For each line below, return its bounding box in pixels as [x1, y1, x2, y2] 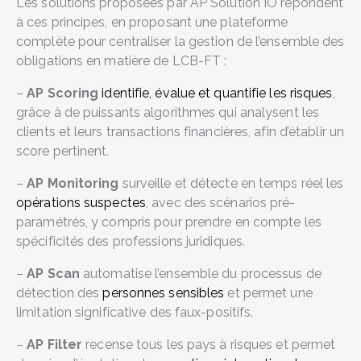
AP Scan [27, 266, 80, 281]
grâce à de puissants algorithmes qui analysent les [16, 105, 320, 120]
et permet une [224, 285, 313, 301]
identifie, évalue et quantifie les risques [102, 85, 333, 101]
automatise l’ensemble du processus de [79, 266, 322, 281]
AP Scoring [27, 85, 102, 101]
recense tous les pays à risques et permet [82, 337, 336, 352]
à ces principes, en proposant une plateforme [16, 15, 288, 30]
